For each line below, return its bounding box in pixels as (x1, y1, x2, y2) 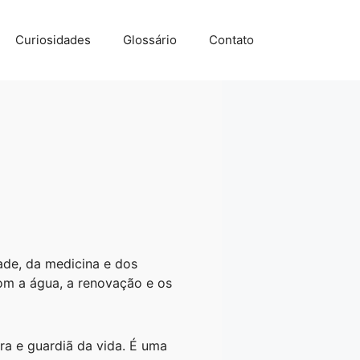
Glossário (123, 32, 177, 47)
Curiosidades (15, 32, 91, 47)
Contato (209, 32, 254, 47)
